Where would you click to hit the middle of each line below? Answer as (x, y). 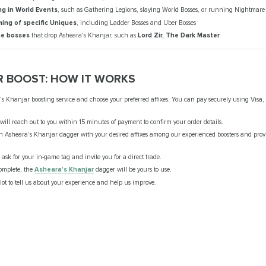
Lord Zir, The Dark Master (178, 36)
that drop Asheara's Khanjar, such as (83, 36)
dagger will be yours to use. (133, 170)
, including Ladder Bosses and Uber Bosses (136, 23)
